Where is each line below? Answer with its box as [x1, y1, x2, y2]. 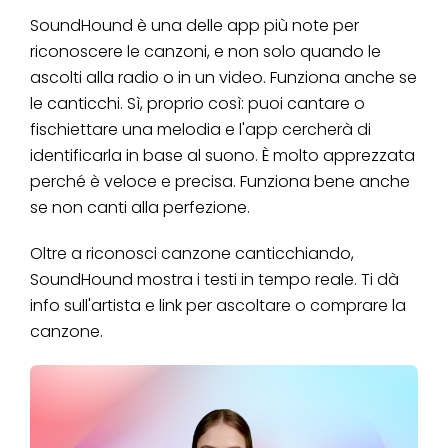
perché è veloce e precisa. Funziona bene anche [30, 169, 410, 193]
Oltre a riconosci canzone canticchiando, [30, 241, 354, 265]
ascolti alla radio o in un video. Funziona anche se [30, 65, 417, 89]
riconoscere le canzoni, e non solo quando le [30, 39, 381, 63]
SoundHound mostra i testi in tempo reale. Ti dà [30, 267, 399, 291]
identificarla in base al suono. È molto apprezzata [30, 143, 415, 167]
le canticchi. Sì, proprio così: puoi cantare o [30, 91, 365, 115]
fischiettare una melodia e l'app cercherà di [30, 117, 371, 141]
